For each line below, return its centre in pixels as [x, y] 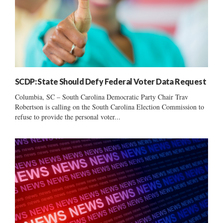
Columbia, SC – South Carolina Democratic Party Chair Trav [102, 97]
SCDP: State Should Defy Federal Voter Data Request [111, 81]
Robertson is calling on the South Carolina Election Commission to [110, 107]
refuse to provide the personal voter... [68, 116]
